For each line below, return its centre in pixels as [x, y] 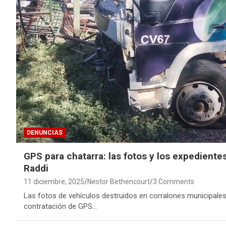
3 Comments [174, 181]
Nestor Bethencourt [119, 181]
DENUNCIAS [45, 132]
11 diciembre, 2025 [54, 181]
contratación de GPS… [60, 206]
